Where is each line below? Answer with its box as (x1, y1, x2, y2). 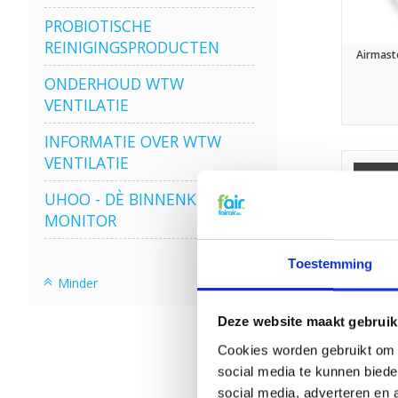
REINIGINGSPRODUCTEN (44, 36, 219, 59)
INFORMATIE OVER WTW (44, 131, 221, 153)
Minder (54, 274, 98, 291)
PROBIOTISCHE (44, 15, 152, 37)
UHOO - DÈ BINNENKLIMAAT (44, 188, 252, 211)
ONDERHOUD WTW (44, 73, 184, 95)
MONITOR (44, 210, 116, 232)
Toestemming (288, 256, 373, 272)
